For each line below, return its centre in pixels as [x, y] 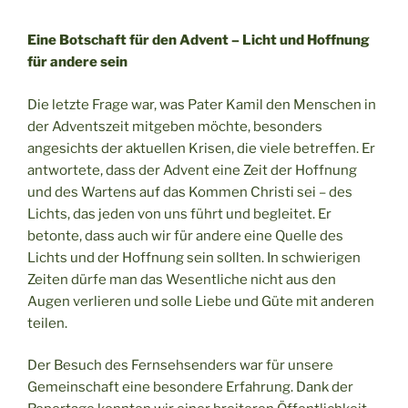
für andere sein [77, 62]
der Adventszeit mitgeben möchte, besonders [175, 126]
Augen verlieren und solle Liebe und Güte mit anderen [201, 301]
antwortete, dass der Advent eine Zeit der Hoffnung [192, 170]
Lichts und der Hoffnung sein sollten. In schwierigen [194, 257]
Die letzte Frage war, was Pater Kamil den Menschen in [202, 104]
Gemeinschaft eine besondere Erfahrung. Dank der [190, 388]
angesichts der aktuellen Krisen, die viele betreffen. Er [201, 148]
